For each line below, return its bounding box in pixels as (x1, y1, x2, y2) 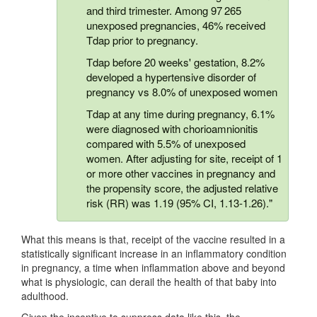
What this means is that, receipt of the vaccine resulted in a (21, 232, 285, 247)
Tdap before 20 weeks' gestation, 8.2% (86, 54, 265, 70)
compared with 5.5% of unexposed (86, 136, 246, 151)
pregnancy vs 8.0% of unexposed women (86, 84, 277, 100)
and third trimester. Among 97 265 (86, 3, 241, 18)
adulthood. (21, 289, 69, 304)
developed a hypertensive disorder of (86, 69, 256, 85)
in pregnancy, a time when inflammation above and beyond (21, 260, 285, 275)
